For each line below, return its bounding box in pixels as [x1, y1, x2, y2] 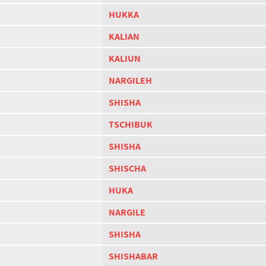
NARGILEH [109, 74, 152, 87]
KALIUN [109, 52, 141, 65]
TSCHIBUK [109, 118, 153, 131]
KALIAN [109, 30, 140, 43]
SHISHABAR [109, 250, 158, 262]
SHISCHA [109, 162, 146, 175]
